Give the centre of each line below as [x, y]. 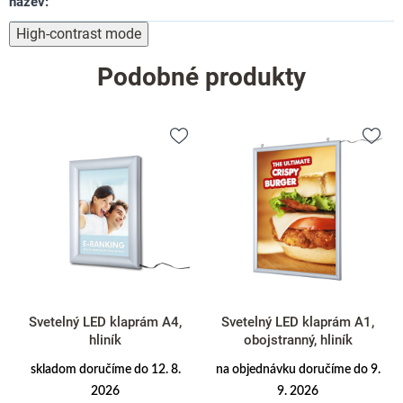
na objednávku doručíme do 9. [298, 369]
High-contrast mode [79, 33]
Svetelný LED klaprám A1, [298, 322]
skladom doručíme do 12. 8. [105, 369]
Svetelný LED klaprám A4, [105, 322]
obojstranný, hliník [298, 340]
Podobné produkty [201, 76]
